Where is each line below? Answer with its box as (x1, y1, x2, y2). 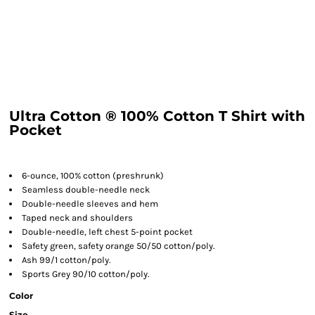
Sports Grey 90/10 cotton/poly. (22, 269, 149, 279)
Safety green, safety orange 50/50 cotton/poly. (22, 240, 214, 251)
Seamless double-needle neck (22, 184, 150, 195)
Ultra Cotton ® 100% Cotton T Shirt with (9, 108, 305, 124)
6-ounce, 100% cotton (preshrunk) (22, 170, 164, 181)
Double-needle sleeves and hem (22, 198, 158, 209)
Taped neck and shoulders (22, 212, 133, 223)
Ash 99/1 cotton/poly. (22, 255, 110, 265)
